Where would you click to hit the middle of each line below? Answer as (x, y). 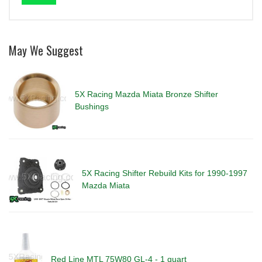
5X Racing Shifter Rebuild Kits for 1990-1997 (164, 173)
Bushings (92, 107)
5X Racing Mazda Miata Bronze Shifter (147, 94)
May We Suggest (46, 51)
